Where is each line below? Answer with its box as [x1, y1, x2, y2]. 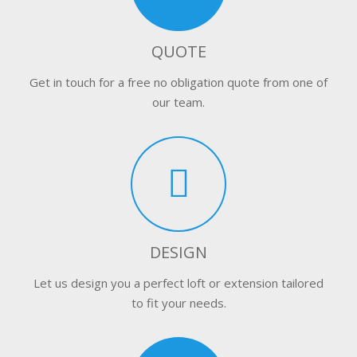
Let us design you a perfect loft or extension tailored [33, 274, 324, 291]
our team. [152, 93, 205, 110]
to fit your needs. [131, 294, 226, 311]
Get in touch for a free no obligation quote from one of [29, 73, 328, 90]
